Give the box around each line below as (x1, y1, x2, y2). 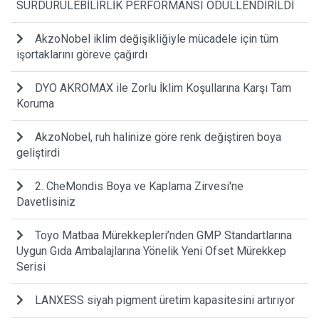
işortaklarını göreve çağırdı (16, 47, 147, 61)
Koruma (16, 96, 54, 110)
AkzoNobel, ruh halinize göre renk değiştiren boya (35, 130, 281, 144)
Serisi (16, 259, 46, 273)
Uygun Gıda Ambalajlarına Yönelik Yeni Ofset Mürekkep (16, 244, 286, 258)
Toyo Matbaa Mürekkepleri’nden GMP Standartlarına (35, 228, 292, 242)
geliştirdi (16, 145, 60, 159)
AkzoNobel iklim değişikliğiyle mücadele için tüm (35, 31, 278, 46)
